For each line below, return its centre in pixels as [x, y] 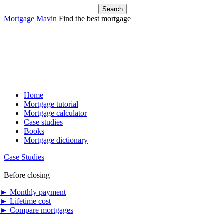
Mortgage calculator [55, 113]
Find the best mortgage [95, 19]
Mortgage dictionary [56, 140]
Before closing [27, 175]
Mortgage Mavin [30, 19]
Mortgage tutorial [51, 104]
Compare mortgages [41, 210]
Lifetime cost [29, 201]
